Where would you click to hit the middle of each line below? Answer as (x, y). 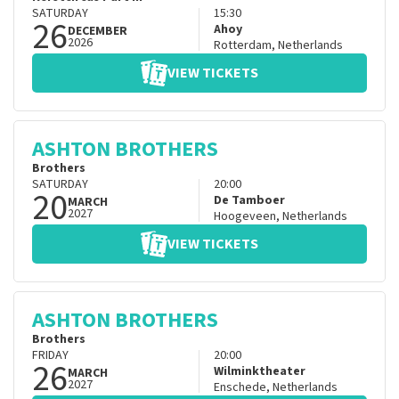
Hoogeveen (244, 217)
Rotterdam (242, 46)
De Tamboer (249, 201)
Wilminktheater (259, 372)
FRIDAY (50, 356)
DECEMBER (98, 32)
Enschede (240, 388)
